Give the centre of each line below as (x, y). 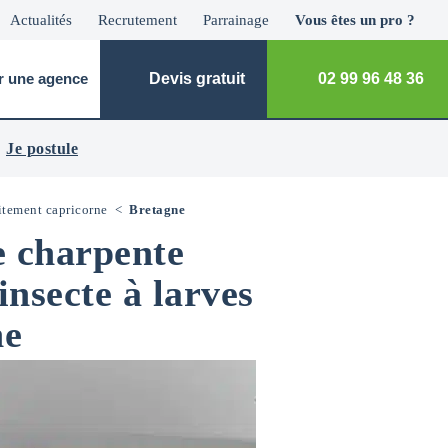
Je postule (42, 148)
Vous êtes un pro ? (355, 20)
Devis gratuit (195, 78)
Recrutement (137, 20)
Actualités (41, 20)
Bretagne (157, 209)
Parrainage (236, 20)
